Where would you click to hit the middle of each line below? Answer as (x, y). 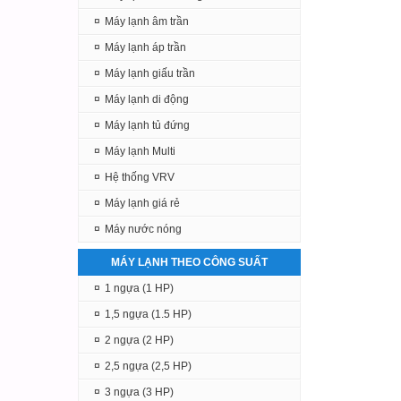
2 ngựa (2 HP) (139, 340)
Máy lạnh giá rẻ (142, 203)
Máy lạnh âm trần (147, 21)
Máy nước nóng (143, 229)
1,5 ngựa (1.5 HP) (148, 314)
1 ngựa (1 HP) (139, 288)
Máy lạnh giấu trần (150, 73)
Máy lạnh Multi (140, 151)
